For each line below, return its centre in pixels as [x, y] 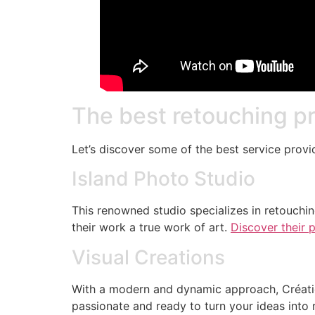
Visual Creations [148, 257]
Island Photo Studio [163, 179]
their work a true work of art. [151, 227]
